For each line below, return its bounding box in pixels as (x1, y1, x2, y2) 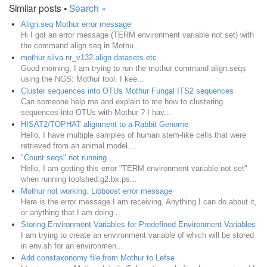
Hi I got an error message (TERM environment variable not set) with (21, 30, 254, 39)
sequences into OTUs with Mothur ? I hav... (21, 107, 171, 117)
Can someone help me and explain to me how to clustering (21, 97, 223, 106)
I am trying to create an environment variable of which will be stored (21, 230, 254, 240)
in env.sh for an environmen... (21, 241, 123, 250)
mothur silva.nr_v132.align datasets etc (21, 52, 157, 62)
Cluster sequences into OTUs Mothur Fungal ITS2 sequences (21, 86, 234, 95)
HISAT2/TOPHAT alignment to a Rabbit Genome (21, 119, 188, 129)
